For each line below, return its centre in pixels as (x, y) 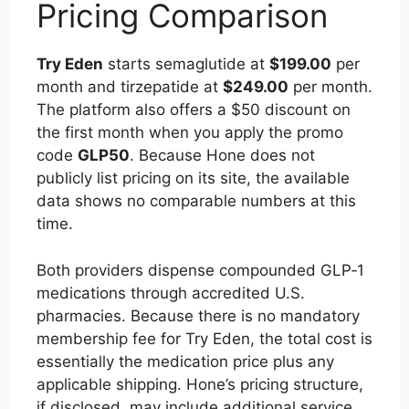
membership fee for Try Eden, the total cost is (204, 338)
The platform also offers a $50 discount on (194, 110)
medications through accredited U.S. (171, 293)
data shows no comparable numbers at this (196, 201)
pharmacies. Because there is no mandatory (198, 315)
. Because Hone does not (222, 155)
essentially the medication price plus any (185, 361)
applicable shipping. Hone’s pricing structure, (200, 384)
